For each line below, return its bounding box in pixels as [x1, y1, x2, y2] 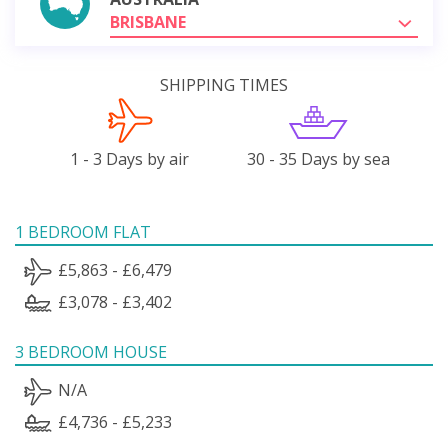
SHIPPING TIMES [160, 73, 288, 96]
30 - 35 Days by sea [246, 147, 390, 170]
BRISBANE [110, 10, 186, 33]
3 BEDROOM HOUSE [15, 340, 167, 363]
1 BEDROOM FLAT [15, 220, 151, 243]
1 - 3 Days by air [70, 147, 190, 170]
